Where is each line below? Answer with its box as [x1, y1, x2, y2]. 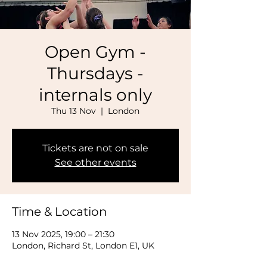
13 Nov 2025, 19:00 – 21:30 [12, 229, 114, 240]
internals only [39, 85, 152, 105]
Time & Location [12, 204, 107, 219]
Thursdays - [47, 63, 144, 83]
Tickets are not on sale [42, 142, 148, 154]
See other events [54, 157, 136, 168]
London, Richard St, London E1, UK [12, 240, 154, 251]
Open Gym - [45, 42, 146, 62]
